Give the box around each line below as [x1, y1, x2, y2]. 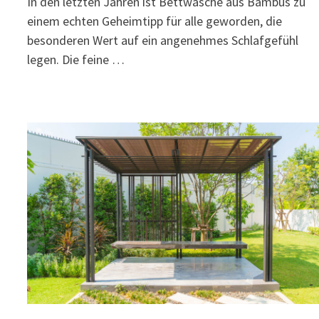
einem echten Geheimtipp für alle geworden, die [27, 13, 283, 30]
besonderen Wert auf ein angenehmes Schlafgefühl [27, 32, 299, 49]
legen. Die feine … [27, 51, 125, 68]
